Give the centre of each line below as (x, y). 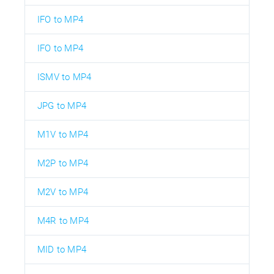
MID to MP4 (62, 249)
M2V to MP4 (63, 192)
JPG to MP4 (62, 106)
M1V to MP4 (63, 134)
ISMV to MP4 (65, 77)
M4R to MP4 (63, 220)
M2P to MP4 (63, 163)
